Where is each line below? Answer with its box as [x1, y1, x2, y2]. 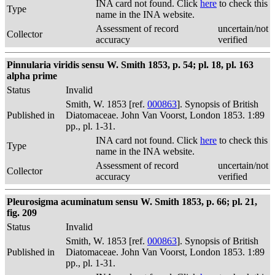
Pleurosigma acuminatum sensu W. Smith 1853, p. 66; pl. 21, [7, 196, 257, 207]
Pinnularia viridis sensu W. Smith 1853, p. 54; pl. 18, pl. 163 [7, 60, 254, 70]
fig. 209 [7, 207, 37, 218]
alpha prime [7, 71, 57, 81]
